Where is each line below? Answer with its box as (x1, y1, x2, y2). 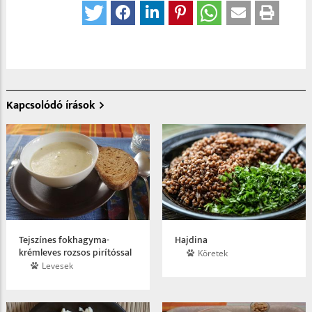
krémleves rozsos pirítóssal (19, 244, 132, 260)
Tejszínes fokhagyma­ (19, 231, 109, 248)
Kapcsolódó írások (6, 95, 95, 115)
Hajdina (175, 231, 208, 248)
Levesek (42, 259, 73, 272)
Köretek (198, 247, 228, 259)
